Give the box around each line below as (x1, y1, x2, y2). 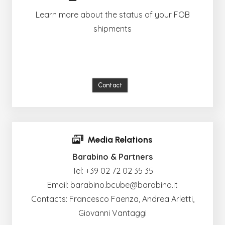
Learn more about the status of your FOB (35, 9, 190, 20)
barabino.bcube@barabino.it (70, 180, 178, 190)
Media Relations (87, 134, 153, 145)
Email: (47, 180, 70, 190)
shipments (93, 23, 132, 34)
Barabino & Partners (72, 152, 153, 162)
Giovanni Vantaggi (78, 208, 147, 218)
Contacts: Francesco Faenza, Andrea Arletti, (31, 194, 194, 204)
